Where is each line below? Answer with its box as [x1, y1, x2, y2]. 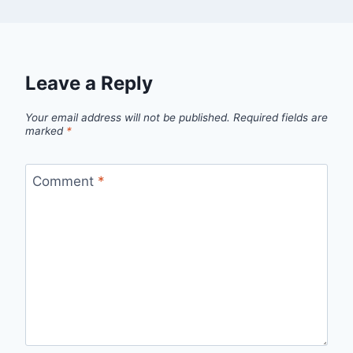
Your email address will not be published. [25, 111, 230, 124]
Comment [32, 173, 98, 189]
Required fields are [233, 111, 328, 124]
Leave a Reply [25, 72, 153, 95]
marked [25, 124, 66, 138]
